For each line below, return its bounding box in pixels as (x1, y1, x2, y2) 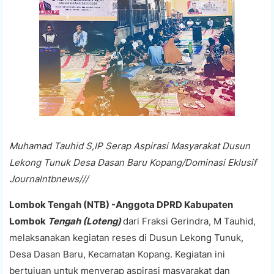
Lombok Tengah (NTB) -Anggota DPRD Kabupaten (9, 198, 233, 210)
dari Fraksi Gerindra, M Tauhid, (123, 215, 256, 227)
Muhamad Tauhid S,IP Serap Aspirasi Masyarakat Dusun (9, 139, 250, 152)
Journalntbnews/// (9, 172, 88, 185)
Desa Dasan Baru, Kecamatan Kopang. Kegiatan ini (9, 248, 225, 260)
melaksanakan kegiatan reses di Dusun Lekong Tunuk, (9, 231, 243, 243)
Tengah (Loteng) (48, 215, 123, 227)
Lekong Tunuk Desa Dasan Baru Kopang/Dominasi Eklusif (9, 156, 256, 168)
